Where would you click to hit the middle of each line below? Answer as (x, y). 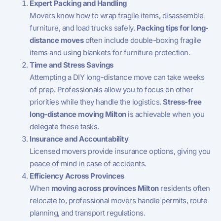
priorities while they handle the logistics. (96, 102)
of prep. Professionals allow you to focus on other (111, 89)
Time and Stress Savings (72, 65)
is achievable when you (165, 114)
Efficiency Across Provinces (77, 176)
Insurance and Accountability (79, 139)
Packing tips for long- (172, 28)
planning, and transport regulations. (87, 213)
